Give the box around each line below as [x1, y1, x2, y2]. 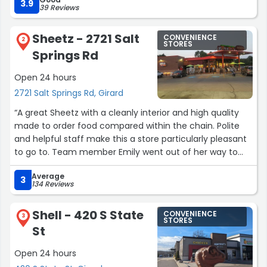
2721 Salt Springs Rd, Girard [14, 86, 123, 99]
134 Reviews [32, 178, 73, 189]
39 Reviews [39, 2, 79, 13]
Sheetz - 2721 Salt [32, 30, 139, 48]
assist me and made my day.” [14, 159, 139, 171]
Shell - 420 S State [32, 206, 144, 223]
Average [32, 170, 64, 181]
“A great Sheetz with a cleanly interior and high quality [14, 106, 239, 119]
